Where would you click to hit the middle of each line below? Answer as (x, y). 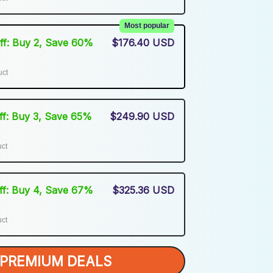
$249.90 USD (142, 117)
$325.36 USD (144, 190)
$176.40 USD (143, 42)
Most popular (147, 25)
